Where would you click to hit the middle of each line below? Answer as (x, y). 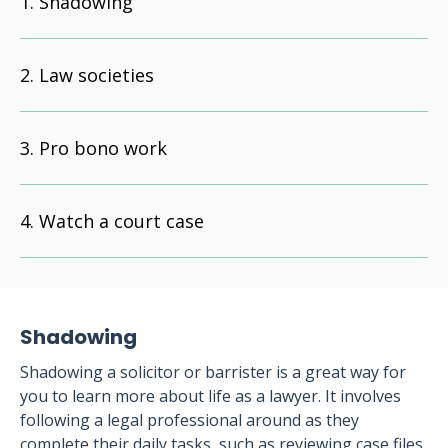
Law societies (96, 75)
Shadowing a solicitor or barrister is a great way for (213, 372)
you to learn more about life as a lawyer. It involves (210, 396)
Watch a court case (121, 221)
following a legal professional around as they (189, 420)
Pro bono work (103, 148)
